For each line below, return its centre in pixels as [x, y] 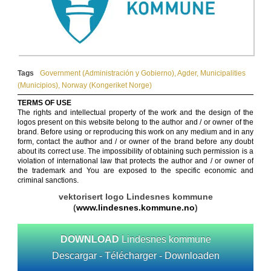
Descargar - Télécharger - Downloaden [135, 256]
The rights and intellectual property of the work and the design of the [135, 113]
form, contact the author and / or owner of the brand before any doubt [135, 142]
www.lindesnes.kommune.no [135, 208]
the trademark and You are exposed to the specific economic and [135, 171]
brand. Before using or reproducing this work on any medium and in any [135, 132]
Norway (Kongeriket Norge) [107, 86]
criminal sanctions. [48, 181]
